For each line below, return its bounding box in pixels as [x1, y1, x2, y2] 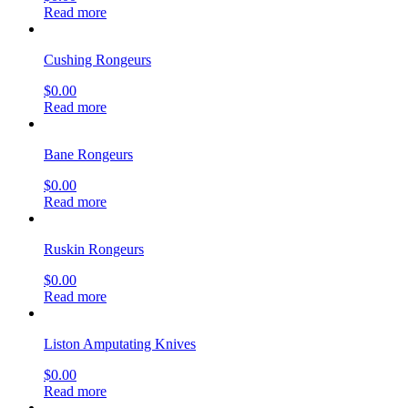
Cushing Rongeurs [44, 51, 151, 67]
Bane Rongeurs [44, 146, 133, 162]
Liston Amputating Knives [44, 335, 196, 352]
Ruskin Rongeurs [44, 240, 144, 257]
